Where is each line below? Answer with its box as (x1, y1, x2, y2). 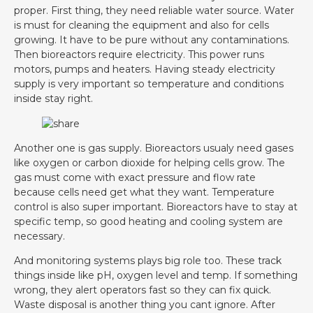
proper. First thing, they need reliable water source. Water (14, 4, 294, 17)
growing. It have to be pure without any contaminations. (14, 34, 289, 47)
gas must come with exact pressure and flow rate (14, 170, 256, 184)
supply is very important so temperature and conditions (14, 78, 284, 91)
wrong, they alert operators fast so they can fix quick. (14, 284, 271, 297)
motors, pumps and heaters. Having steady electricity (14, 63, 275, 76)
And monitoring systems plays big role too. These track (14, 254, 282, 268)
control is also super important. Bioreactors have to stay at (14, 200, 298, 213)
